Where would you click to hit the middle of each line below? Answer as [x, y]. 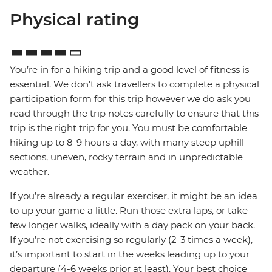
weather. [29, 172]
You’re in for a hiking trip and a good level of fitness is [129, 70]
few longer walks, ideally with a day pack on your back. [132, 225]
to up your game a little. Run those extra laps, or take [129, 211]
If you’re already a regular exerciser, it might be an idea [134, 196]
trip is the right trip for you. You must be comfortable [128, 128]
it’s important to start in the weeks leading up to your [130, 254]
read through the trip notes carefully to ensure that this [134, 114]
